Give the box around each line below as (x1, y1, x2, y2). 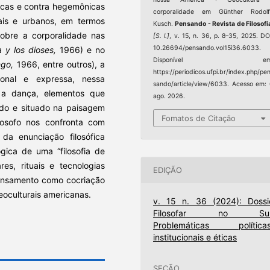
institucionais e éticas (153, 231, 237, 242)
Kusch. (153, 20, 175, 28)
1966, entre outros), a (16, 58, 105, 69)
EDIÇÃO (153, 165, 183, 175)
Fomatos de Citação (162, 113, 236, 123)
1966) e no (59, 44, 105, 55)
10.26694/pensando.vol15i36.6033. (153, 44, 262, 52)
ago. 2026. (153, 92, 186, 101)
